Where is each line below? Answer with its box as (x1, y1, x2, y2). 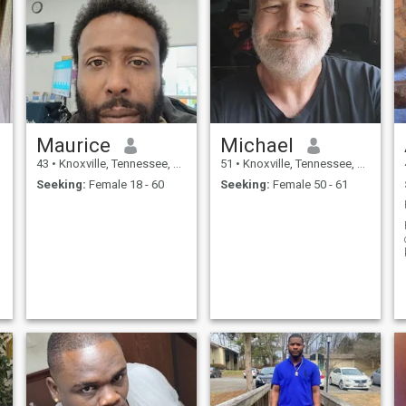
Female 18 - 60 (85, 177, 164, 191)
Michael (219, 133, 294, 158)
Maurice (35, 133, 111, 158)
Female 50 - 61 (269, 177, 348, 191)
